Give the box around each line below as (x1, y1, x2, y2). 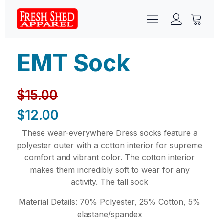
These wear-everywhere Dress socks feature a (22, 128, 197, 138)
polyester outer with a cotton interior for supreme (17, 140, 202, 151)
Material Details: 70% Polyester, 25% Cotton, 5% (19, 197, 200, 207)
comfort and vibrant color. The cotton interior (24, 153, 195, 163)
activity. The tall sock (71, 177, 148, 187)
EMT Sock (17, 49, 130, 78)
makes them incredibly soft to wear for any (29, 165, 190, 175)
